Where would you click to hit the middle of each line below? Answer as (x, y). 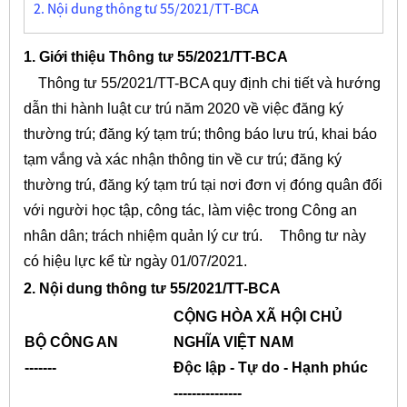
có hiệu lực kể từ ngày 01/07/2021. (135, 262)
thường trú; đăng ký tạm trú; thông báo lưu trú (169, 134)
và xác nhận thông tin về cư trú (184, 160)
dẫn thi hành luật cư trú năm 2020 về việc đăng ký (183, 109)
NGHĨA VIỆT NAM (233, 342)
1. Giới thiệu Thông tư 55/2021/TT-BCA (155, 56)
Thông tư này (315, 236)
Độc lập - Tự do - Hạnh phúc (270, 367)
